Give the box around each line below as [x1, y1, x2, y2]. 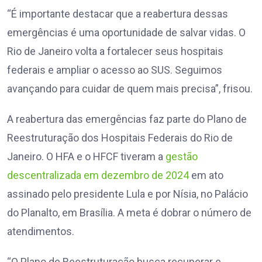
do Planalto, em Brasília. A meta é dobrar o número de [7, 206, 251, 219]
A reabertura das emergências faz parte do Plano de [7, 113, 247, 126]
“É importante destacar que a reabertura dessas [7, 8, 228, 20]
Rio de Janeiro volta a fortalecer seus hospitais [7, 45, 223, 58]
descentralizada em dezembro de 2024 [7, 169, 189, 182]
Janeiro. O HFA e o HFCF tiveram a [7, 150, 166, 163]
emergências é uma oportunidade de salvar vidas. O [7, 26, 246, 39]
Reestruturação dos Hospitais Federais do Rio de [7, 132, 233, 144]
